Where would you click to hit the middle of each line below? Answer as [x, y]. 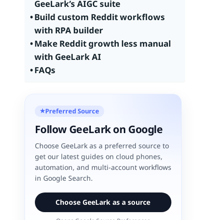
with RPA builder [69, 30]
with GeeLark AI [68, 57]
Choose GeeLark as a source [103, 202]
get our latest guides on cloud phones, [98, 156]
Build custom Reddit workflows [99, 17]
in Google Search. [64, 178]
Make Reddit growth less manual [102, 43]
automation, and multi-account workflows [103, 167]
